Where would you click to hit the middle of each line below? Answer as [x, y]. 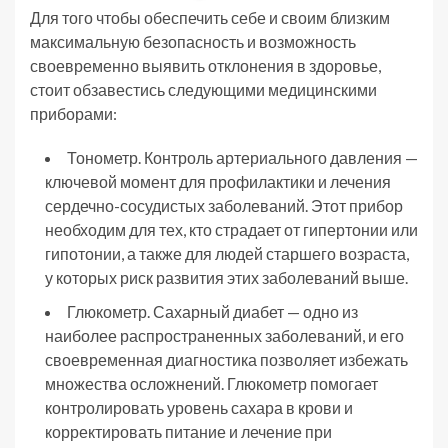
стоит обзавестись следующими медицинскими [203, 89]
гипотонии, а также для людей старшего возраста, [227, 253]
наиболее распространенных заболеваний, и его [224, 335]
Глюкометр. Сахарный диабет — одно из [212, 311]
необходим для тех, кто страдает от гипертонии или [231, 229]
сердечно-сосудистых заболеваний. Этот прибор [224, 205]
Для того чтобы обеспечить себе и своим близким [210, 17]
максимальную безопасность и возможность [193, 41]
